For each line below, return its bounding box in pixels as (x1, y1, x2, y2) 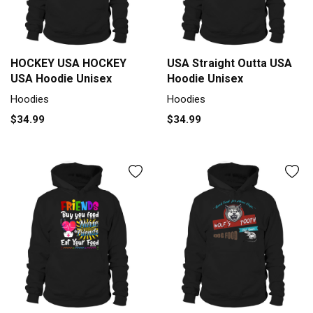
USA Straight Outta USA (167, 56, 292, 70)
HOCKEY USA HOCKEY (10, 56, 126, 70)
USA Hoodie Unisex (10, 71, 112, 85)
